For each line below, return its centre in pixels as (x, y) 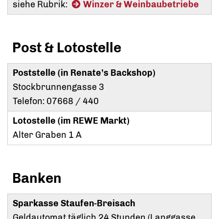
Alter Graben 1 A (47, 135)
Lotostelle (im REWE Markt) (71, 121)
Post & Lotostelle (67, 48)
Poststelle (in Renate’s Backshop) (84, 73)
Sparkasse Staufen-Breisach (74, 204)
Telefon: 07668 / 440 (56, 101)
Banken (37, 178)
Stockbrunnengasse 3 (58, 87)
